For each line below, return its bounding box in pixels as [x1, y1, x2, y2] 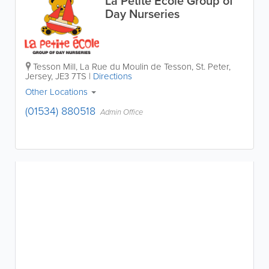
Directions [93, 70, 132, 82]
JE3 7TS [55, 70, 86, 82]
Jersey [25, 70, 51, 82]
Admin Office [100, 106, 143, 118]
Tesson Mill [33, 60, 76, 73]
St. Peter [196, 60, 229, 73]
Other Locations [25, 85, 90, 98]
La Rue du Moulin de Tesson [80, 60, 192, 73]
